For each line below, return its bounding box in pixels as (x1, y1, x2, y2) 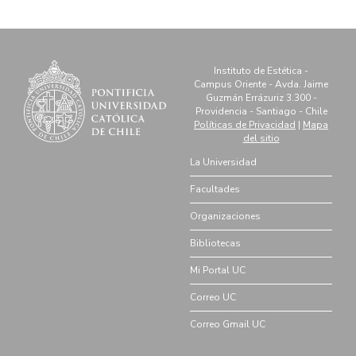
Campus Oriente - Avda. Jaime (194, 77, 328, 91)
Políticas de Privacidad (194, 118, 296, 131)
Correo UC (190, 290, 236, 304)
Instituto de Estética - (214, 64, 308, 77)
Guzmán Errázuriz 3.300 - (205, 91, 317, 104)
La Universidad (190, 155, 257, 168)
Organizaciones (190, 209, 261, 222)
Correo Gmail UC (190, 317, 265, 331)
